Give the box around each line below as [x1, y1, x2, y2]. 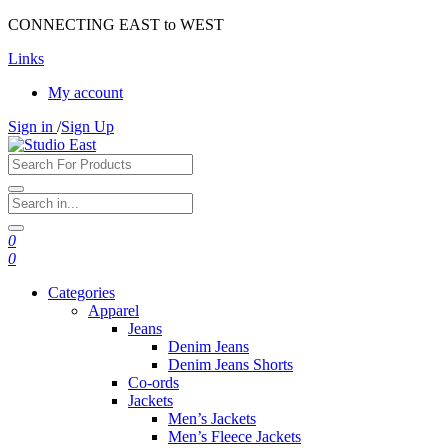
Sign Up [61, 118, 114, 135]
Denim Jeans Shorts [168, 356, 293, 373]
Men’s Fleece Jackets [168, 428, 301, 445]
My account [48, 84, 123, 101]
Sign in [8, 118, 57, 135]
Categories [48, 284, 115, 301]
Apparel [88, 302, 139, 319]
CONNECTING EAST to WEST [8, 16, 224, 33]
